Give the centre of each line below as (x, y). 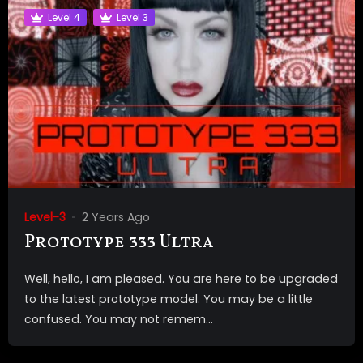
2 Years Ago (116, 218)
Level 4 (64, 17)
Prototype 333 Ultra (119, 243)
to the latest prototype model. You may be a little (169, 299)
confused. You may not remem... (119, 320)
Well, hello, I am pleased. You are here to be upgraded (181, 279)
